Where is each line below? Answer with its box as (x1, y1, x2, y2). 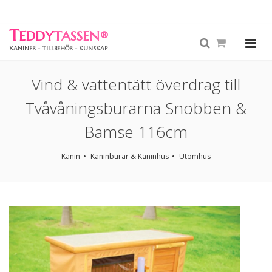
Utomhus (179, 151, 211, 161)
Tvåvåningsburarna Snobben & (25, 97, 246, 119)
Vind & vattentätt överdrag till (32, 73, 240, 95)
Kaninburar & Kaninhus (90, 151, 169, 161)
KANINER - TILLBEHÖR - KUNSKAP (9, 44, 107, 52)
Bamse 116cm (84, 121, 188, 143)
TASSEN (53, 28, 100, 44)
